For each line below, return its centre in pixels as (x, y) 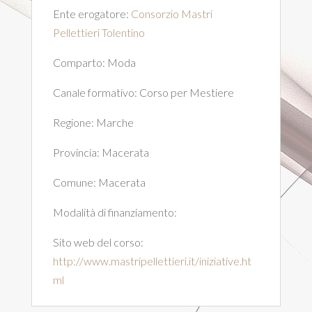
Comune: (75, 182)
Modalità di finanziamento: (115, 212)
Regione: (74, 122)
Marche (115, 122)
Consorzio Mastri (171, 14)
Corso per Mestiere (186, 92)
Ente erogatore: (92, 14)
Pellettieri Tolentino (99, 32)
